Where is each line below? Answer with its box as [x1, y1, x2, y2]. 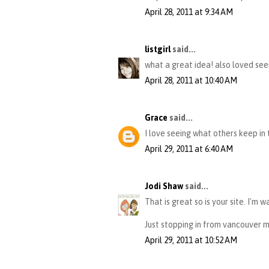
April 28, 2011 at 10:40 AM [145, 76, 237, 86]
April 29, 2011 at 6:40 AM [145, 144, 233, 154]
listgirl [145, 44, 171, 55]
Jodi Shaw [145, 181, 183, 192]
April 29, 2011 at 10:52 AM [145, 235, 237, 246]
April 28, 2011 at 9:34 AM [145, 7, 233, 17]
